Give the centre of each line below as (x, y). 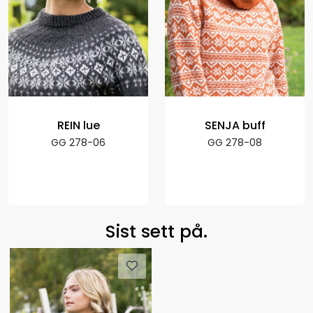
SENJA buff (235, 126)
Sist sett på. (156, 231)
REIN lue (78, 126)
